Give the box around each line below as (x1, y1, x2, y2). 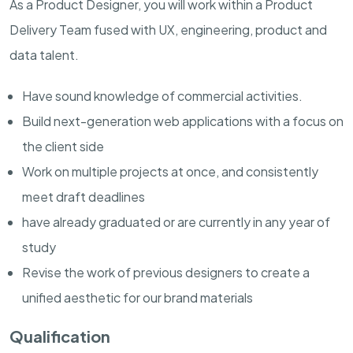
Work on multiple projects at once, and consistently (22, 163, 318, 180)
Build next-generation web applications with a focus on (22, 113, 344, 130)
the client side (22, 138, 104, 155)
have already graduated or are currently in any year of (22, 214, 330, 231)
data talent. (9, 46, 79, 64)
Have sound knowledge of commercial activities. (22, 87, 303, 105)
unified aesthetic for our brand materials (22, 289, 253, 307)
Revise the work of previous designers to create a (22, 264, 310, 281)
